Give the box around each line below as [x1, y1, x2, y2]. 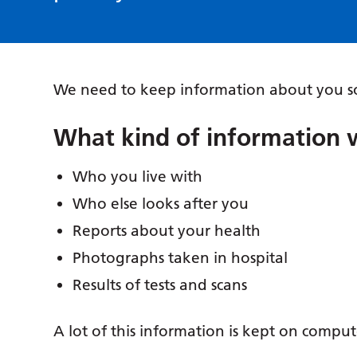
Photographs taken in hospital [73, 249, 288, 268]
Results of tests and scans [73, 276, 248, 295]
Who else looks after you [73, 194, 249, 214]
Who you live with [73, 167, 203, 186]
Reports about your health [73, 222, 261, 241]
